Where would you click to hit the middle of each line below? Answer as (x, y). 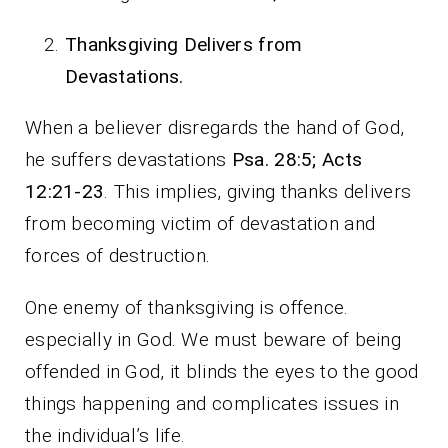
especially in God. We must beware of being (213, 339)
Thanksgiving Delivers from (184, 44)
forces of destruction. (118, 255)
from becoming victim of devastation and (200, 223)
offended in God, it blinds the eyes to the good (222, 371)
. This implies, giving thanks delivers (258, 191)
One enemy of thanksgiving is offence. (187, 307)
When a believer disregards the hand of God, (215, 127)
